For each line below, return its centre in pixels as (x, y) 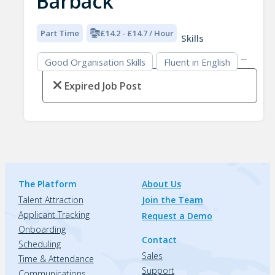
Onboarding (42, 229)
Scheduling (39, 244)
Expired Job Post (103, 86)
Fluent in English (197, 62)
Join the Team (172, 199)
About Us (161, 184)
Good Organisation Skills (95, 62)
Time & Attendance (56, 258)
